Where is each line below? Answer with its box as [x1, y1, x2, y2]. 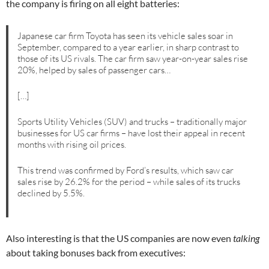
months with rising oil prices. [17, 138, 127, 150]
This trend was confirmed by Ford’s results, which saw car [17, 164, 234, 176]
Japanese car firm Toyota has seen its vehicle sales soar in [17, 29, 234, 41]
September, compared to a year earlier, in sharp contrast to [17, 41, 240, 53]
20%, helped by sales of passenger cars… [17, 64, 171, 76]
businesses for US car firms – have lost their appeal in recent [17, 127, 246, 139]
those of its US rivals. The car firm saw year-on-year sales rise [17, 52, 249, 64]
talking [233, 232, 259, 244]
